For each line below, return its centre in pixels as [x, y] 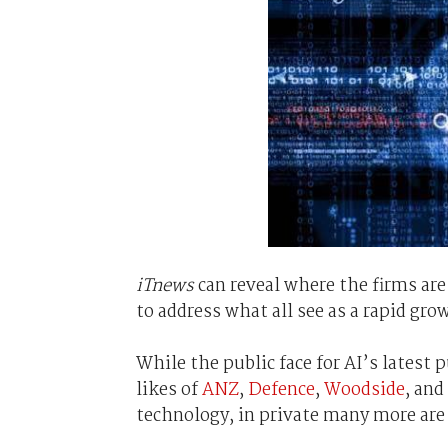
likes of [168, 389]
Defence [281, 389]
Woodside [364, 389]
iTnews [164, 285]
